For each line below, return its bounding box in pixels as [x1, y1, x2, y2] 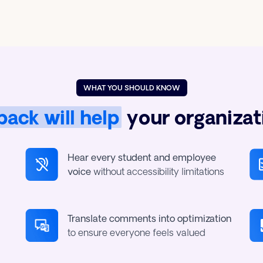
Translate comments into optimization [67, 213, 231, 224]
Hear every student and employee [67, 152, 216, 163]
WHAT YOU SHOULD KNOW [83, 84, 180, 92]
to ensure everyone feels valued [67, 227, 205, 238]
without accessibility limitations [90, 166, 224, 177]
